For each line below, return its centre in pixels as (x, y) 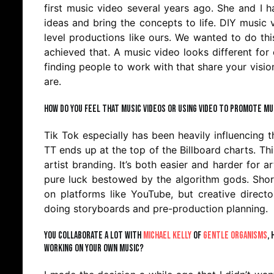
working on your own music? (94, 249)
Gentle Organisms (235, 236)
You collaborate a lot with (94, 236)
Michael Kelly (167, 236)
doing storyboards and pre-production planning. (157, 208)
